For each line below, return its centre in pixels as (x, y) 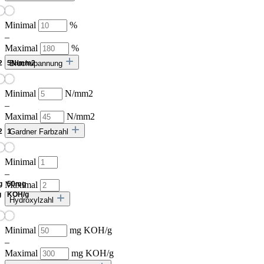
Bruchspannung (37, 64)
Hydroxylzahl (33, 200)
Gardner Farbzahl (40, 132)
